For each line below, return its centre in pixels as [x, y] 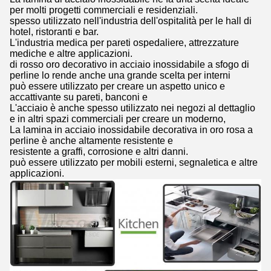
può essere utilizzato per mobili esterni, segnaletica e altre [134, 162]
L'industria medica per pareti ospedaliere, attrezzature [124, 42]
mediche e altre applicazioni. [71, 53]
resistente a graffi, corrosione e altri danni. [99, 151]
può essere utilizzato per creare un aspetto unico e [117, 86]
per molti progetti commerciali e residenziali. [104, 10]
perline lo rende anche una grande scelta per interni [120, 75]
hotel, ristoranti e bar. [54, 31]
